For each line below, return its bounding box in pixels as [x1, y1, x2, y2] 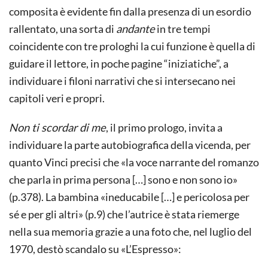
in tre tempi [155, 22, 211, 35]
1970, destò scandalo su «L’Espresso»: [9, 242, 181, 255]
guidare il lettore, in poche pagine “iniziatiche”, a [9, 56, 229, 70]
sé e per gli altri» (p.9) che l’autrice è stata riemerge [9, 207, 239, 221]
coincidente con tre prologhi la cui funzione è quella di [9, 39, 255, 53]
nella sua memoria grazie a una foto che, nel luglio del [9, 224, 252, 238]
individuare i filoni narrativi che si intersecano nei [9, 74, 236, 87]
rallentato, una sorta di [9, 22, 116, 35]
